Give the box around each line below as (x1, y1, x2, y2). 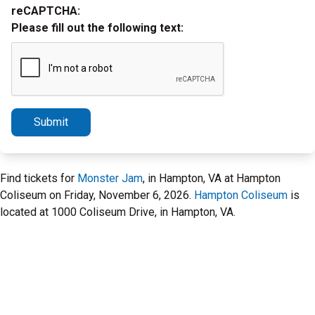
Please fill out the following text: (11, 21, 184, 34)
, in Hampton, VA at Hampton (143, 172, 281, 185)
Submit (34, 115, 68, 129)
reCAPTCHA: (11, 4, 80, 18)
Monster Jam (77, 172, 143, 185)
